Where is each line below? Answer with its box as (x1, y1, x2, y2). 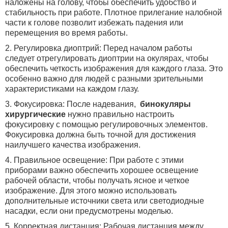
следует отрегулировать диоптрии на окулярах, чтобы (5, 54, 209, 63)
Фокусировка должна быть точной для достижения (5, 130, 196, 139)
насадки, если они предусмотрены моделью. (5, 207, 173, 215)
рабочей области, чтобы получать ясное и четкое (5, 176, 189, 185)
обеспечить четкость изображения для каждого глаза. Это (5, 64, 223, 73)
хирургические (5, 110, 68, 119)
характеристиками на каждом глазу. (5, 84, 139, 93)
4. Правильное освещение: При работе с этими (5, 156, 184, 164)
